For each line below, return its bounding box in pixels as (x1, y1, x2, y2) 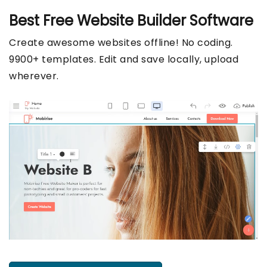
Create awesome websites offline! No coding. (9, 36, 233, 50)
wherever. (9, 69, 59, 83)
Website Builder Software (77, 11, 253, 31)
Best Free (9, 11, 77, 31)
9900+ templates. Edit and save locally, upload (9, 52, 238, 67)
